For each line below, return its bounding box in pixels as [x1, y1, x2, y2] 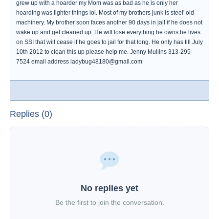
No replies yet [81, 183, 138, 193]
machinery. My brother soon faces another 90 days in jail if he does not [16, 19, 202, 26]
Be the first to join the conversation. [55, 198, 164, 206]
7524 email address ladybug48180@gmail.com [16, 58, 142, 65]
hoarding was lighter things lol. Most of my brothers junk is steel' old [16, 9, 194, 16]
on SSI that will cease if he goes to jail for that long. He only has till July [16, 39, 203, 45]
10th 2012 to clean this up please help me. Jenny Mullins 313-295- [16, 48, 193, 55]
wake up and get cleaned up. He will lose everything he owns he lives [16, 29, 200, 36]
